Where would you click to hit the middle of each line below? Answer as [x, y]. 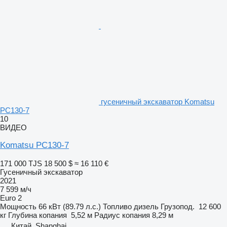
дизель [146, 206]
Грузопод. [178, 206]
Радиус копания [122, 215]
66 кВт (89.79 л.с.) [70, 206]
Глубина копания [37, 215]
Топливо [117, 206]
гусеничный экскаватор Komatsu [158, 101]
